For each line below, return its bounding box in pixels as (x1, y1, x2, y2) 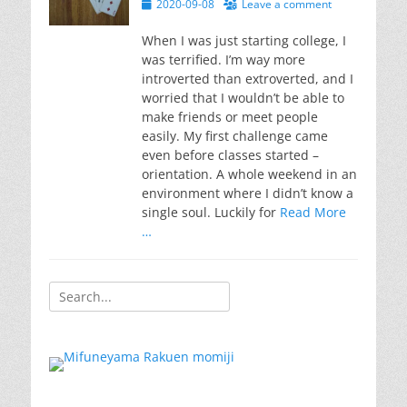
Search (48, 282, 90, 300)
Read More (280, 203, 346, 222)
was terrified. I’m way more (142, 51, 305, 69)
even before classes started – (142, 146, 319, 164)
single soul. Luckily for (142, 203, 280, 222)
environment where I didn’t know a (142, 184, 353, 203)
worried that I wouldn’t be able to (142, 89, 344, 107)
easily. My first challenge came (142, 127, 328, 145)
